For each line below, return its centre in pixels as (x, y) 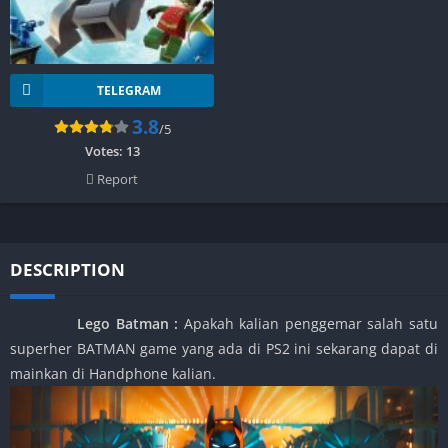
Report (116, 178)
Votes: (105, 150)
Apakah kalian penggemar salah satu (308, 323)
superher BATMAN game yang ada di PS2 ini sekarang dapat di (224, 348)
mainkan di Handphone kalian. (113, 373)
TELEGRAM (128, 90)
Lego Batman (92, 323)
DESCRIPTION (67, 269)
